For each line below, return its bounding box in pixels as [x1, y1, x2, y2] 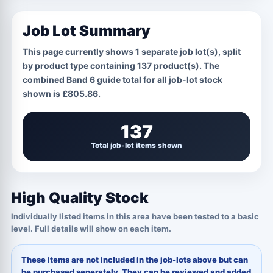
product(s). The [152, 60, 219, 71]
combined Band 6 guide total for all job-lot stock [23, 74, 222, 85]
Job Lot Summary [23, 22, 151, 40]
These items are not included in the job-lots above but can [21, 255, 248, 264]
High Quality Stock [11, 189, 149, 207]
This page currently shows [23, 46, 135, 57]
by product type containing [23, 60, 137, 71]
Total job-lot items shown [91, 141, 182, 150]
